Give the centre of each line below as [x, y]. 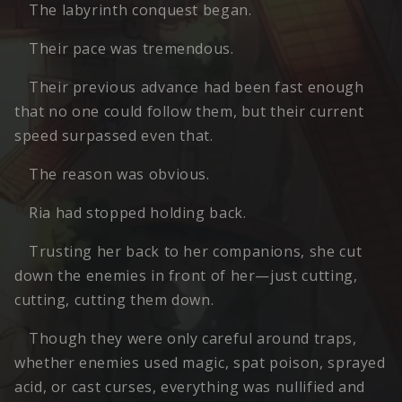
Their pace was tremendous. [131, 49]
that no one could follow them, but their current [189, 112]
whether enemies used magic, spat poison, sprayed [200, 363]
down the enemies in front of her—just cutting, [186, 276]
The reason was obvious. [119, 175]
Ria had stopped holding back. [138, 213]
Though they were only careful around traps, [193, 339]
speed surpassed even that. [114, 136]
